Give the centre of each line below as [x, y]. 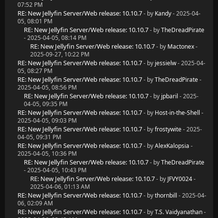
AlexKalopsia [172, 146]
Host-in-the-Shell [177, 113]
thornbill [166, 195]
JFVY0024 [180, 179]
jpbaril [170, 96]
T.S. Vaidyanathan [179, 212]
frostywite [168, 129]
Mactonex [181, 46]
